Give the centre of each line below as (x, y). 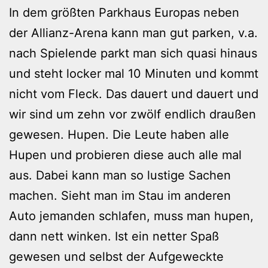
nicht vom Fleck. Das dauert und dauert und (134, 94)
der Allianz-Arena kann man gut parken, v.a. (133, 33)
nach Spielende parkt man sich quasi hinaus (133, 53)
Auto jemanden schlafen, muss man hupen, (131, 216)
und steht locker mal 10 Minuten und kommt (134, 73)
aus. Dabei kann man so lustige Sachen (120, 175)
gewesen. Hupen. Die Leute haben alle (119, 134)
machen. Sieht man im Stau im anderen (120, 195)
